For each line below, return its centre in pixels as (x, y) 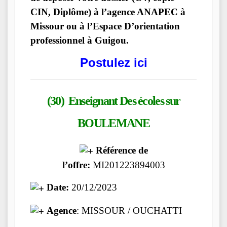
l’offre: (76, 165)
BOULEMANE (113, 123)
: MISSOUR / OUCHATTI (129, 210)
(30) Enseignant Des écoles (106, 101)
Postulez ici (113, 62)
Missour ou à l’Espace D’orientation (105, 26)
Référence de (120, 150)
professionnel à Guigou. (80, 40)
